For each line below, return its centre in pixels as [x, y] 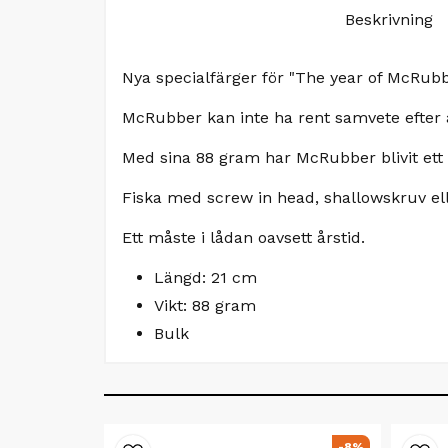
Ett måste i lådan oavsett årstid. [243, 237]
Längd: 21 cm [205, 277]
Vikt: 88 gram [205, 305]
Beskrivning [388, 19]
